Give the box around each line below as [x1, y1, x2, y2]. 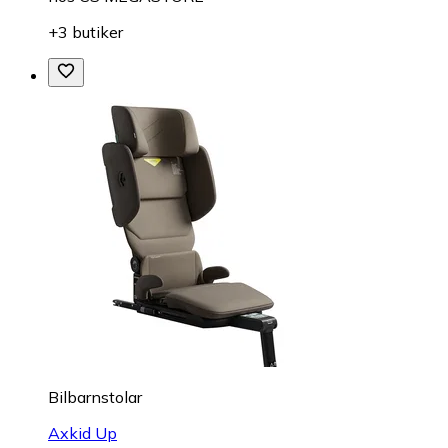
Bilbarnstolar [48, 386, 142, 407]
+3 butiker [48, 21, 123, 42]
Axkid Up [48, 422, 117, 443]
